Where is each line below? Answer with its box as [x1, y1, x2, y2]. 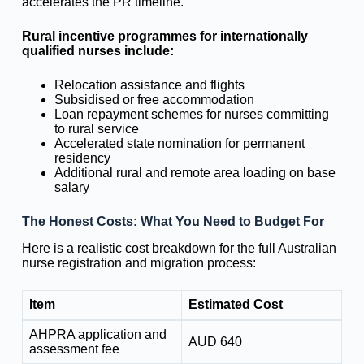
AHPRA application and [28, 327, 167, 342]
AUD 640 [188, 335, 242, 349]
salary [54, 180, 89, 195]
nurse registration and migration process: [21, 256, 256, 271]
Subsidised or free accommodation [54, 93, 254, 107]
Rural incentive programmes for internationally [21, 29, 308, 44]
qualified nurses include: [21, 44, 174, 58]
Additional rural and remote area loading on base [54, 166, 336, 180]
